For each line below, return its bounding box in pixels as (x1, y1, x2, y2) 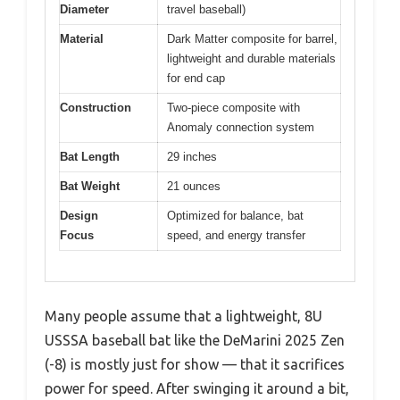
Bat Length (60, 149, 120, 163)
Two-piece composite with (167, 100, 300, 114)
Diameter (60, 2, 109, 16)
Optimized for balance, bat (167, 208, 304, 222)
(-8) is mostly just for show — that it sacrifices (45, 356, 345, 373)
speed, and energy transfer (167, 228, 305, 242)
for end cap (167, 71, 225, 85)
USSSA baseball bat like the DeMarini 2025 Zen (45, 332, 345, 349)
